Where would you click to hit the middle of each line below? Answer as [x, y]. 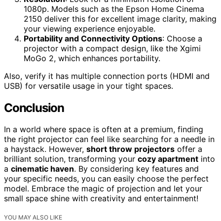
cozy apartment [168, 159]
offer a [188, 149]
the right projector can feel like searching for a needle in [109, 139]
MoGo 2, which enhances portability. [92, 58]
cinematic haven [42, 169]
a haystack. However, [45, 149]
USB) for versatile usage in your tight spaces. [89, 86]
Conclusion [34, 108]
